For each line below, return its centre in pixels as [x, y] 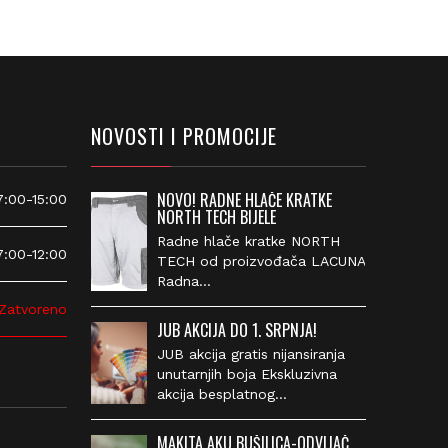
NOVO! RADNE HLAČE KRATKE [233, 199]
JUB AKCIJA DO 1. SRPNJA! [225, 329]
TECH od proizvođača [220, 260]
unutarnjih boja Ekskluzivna [235, 373]
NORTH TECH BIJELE [205, 216]
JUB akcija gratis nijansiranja [239, 353]
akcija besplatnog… [210, 393]
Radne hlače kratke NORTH [237, 240]
